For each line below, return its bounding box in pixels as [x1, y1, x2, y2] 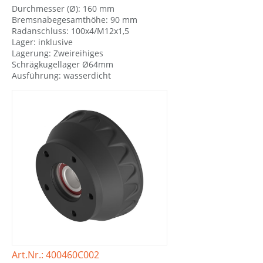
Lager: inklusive [12, 36, 73, 48]
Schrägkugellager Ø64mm [12, 58, 113, 70]
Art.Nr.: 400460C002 [12, 248, 99, 261]
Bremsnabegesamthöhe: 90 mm [12, 14, 137, 25]
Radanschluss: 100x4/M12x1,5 [12, 25, 129, 36]
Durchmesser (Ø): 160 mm [12, 2, 114, 14]
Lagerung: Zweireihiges [12, 47, 103, 59]
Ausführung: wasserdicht [12, 69, 111, 81]
